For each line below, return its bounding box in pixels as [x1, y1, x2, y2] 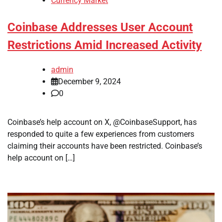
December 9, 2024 [58, 76, 121, 86]
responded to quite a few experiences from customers [7, 129, 194, 139]
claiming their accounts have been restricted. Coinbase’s [7, 141, 202, 151]
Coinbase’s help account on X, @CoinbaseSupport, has [7, 117, 197, 127]
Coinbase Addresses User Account [7, 20, 193, 35]
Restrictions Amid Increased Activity [7, 38, 202, 53]
